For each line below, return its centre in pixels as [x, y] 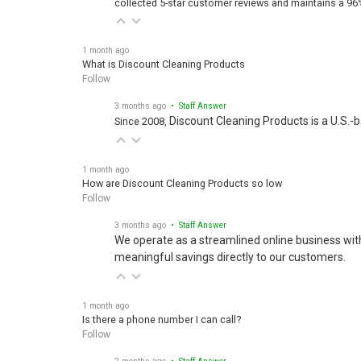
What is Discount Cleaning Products [164, 56]
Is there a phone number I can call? [162, 312]
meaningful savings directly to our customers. [230, 249]
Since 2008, [142, 114]
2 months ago [140, 354]
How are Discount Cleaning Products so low [182, 176]
